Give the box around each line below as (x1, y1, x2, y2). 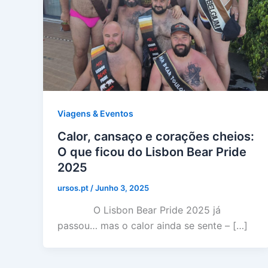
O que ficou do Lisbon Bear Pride (57, 144, 246, 159)
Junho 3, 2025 (95, 182, 149, 193)
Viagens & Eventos (57, 108, 133, 118)
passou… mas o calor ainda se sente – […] (57, 220, 248, 232)
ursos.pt (57, 182, 90, 193)
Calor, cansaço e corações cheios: (57, 129, 254, 144)
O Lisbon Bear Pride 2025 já (57, 204, 221, 217)
